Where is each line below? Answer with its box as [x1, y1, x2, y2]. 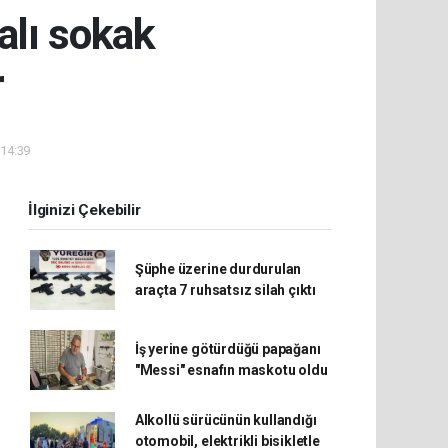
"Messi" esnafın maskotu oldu [134, 362, 328, 379]
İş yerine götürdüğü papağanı [134, 341, 321, 358]
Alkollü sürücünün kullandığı [134, 412, 317, 429]
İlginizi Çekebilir [28, 201, 141, 220]
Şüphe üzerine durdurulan [134, 261, 302, 278]
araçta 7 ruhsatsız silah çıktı [134, 282, 317, 299]
